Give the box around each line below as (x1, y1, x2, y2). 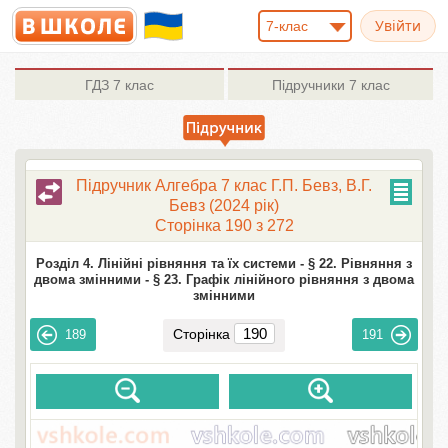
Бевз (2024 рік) (169, 197, 279, 214)
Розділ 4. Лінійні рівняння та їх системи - (36, 256, 304, 271)
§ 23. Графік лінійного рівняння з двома (153, 272, 414, 287)
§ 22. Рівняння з (308, 256, 412, 271)
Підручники (271, 77, 345, 93)
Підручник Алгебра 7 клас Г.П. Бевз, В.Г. (76, 177, 372, 194)
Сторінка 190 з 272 (154, 217, 294, 234)
